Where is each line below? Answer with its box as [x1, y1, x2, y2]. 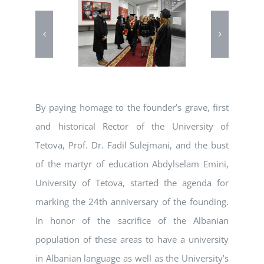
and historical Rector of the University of [35, 120, 229, 133]
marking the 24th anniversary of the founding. [35, 196, 229, 208]
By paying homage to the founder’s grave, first [35, 101, 229, 114]
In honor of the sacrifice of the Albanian [35, 214, 229, 227]
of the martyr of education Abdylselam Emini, [35, 158, 229, 170]
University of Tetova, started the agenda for [35, 177, 229, 189]
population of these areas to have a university [35, 233, 229, 246]
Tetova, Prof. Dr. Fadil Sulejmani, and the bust [35, 139, 229, 151]
